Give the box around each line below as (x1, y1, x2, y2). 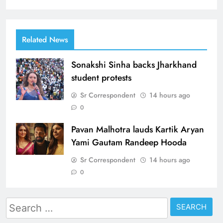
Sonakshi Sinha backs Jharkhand (71, 58, 197, 71)
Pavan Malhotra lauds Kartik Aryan (71, 122, 204, 136)
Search (5, 197, 33, 210)
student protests (71, 71, 131, 84)
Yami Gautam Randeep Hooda (71, 135, 187, 149)
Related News (22, 33, 68, 45)
